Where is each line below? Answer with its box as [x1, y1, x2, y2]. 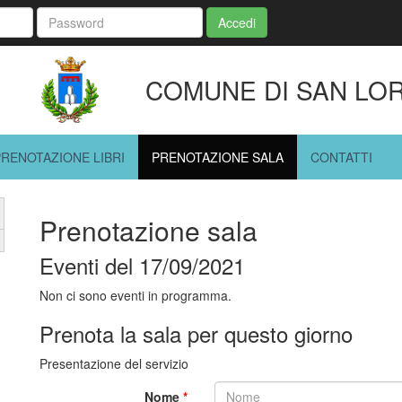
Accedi [218, 13, 256, 31]
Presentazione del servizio [39, 354, 188, 372]
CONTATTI [310, 148, 372, 166]
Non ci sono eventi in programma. [39, 286, 232, 304]
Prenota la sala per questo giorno [39, 318, 353, 349]
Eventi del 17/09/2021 [39, 249, 245, 281]
